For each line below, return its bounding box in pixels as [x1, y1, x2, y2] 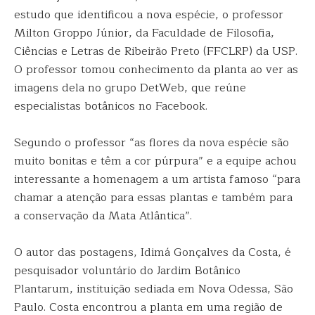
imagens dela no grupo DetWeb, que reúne [14, 79, 246, 97]
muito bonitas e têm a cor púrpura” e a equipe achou [14, 152, 297, 170]
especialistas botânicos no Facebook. [14, 97, 207, 115]
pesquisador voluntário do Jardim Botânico [14, 262, 240, 280]
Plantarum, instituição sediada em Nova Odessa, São [14, 280, 293, 298]
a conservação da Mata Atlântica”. [14, 207, 192, 225]
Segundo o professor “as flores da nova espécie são [14, 134, 289, 152]
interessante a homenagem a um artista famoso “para [14, 170, 300, 188]
